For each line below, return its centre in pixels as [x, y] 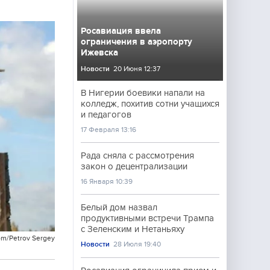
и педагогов [106, 115]
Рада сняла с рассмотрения [137, 155]
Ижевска [99, 52]
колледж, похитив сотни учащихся [150, 104]
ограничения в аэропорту [137, 42]
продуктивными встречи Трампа [147, 218]
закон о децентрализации [134, 166]
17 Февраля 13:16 [108, 130]
